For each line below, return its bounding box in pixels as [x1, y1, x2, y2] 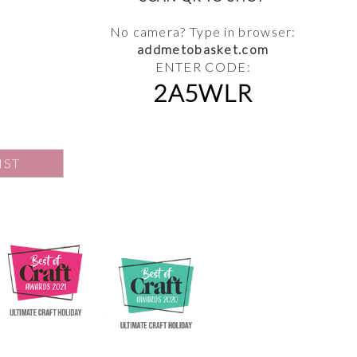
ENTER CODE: [155, 59, 251, 75]
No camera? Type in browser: [109, 24, 296, 40]
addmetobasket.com [137, 41, 269, 57]
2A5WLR [153, 78, 253, 108]
